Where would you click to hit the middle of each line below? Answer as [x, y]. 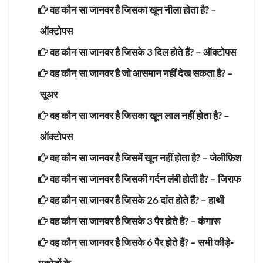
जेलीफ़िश [225, 157]
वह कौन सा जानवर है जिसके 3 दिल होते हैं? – [126, 52]
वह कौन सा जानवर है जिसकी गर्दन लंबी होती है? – [133, 178]
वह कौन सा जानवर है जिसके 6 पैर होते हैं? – [123, 242]
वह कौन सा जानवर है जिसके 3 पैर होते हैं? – [123, 221]
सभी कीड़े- [216, 242]
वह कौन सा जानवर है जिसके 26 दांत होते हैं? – [128, 200]
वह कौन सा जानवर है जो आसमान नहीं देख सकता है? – [141, 73]
